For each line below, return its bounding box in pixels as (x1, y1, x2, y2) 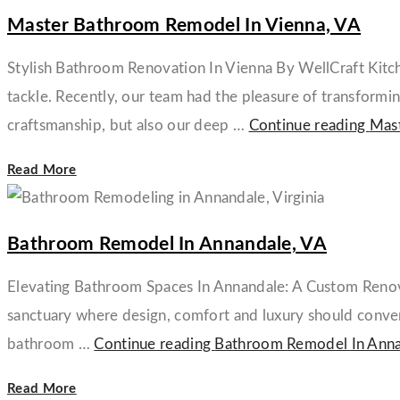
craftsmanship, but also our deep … (7, 117, 249, 133)
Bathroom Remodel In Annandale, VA (7, 234, 327, 254)
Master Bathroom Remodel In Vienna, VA (7, 15, 362, 35)
